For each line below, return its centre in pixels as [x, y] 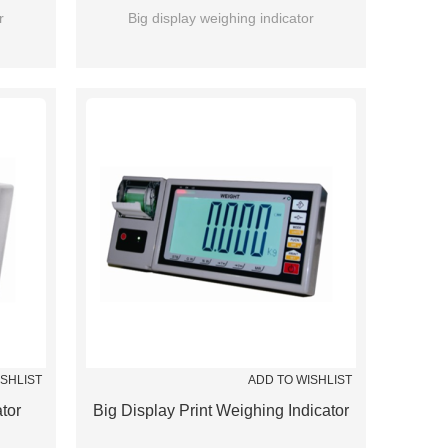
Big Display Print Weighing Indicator [221, 410]
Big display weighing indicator [221, 18]
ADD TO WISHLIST [300, 380]
